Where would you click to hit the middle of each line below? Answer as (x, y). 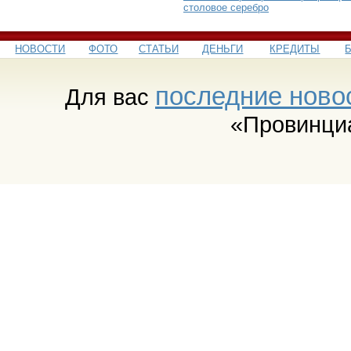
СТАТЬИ (159, 49)
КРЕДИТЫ (295, 49)
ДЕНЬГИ (223, 49)
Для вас (110, 96)
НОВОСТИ (40, 49)
